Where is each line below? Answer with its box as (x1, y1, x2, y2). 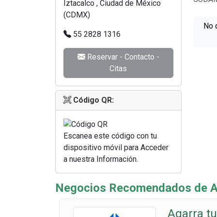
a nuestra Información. (63, 154, 138, 164)
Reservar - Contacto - (85, 52, 159, 62)
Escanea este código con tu (63, 131, 157, 140)
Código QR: (73, 95, 114, 105)
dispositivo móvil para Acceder (63, 142, 169, 152)
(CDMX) (63, 10, 90, 19)
